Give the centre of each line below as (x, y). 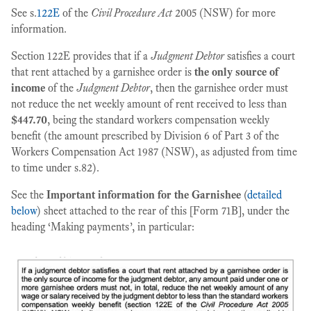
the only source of (236, 72)
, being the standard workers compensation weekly (158, 120)
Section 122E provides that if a (81, 56)
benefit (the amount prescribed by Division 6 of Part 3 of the (145, 136)
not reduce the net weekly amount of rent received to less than (149, 104)
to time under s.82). (55, 168)
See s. (24, 13)
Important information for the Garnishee (144, 195)
